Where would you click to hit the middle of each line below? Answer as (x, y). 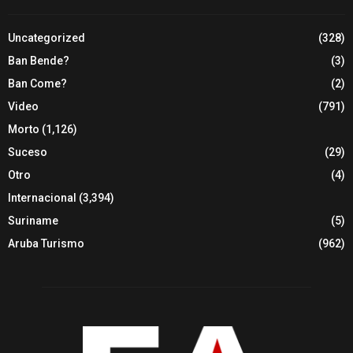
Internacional (42, 198)
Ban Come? (37, 84)
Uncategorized (46, 38)
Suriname (33, 221)
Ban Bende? (39, 61)
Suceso (28, 152)
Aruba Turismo (46, 244)
